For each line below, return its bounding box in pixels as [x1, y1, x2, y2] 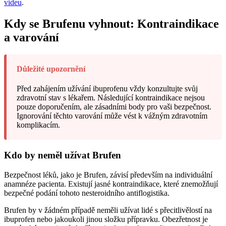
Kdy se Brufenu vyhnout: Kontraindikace [4, 17, 219, 31]
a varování [4, 31, 59, 44]
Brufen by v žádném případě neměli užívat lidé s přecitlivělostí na [4, 206, 212, 215]
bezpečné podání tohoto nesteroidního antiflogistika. [4, 189, 169, 198]
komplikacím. [17, 121, 60, 130]
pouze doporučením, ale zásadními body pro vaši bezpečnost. [17, 102, 211, 111]
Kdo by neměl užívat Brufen [4, 150, 121, 161]
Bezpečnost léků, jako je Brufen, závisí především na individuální [4, 171, 212, 180]
